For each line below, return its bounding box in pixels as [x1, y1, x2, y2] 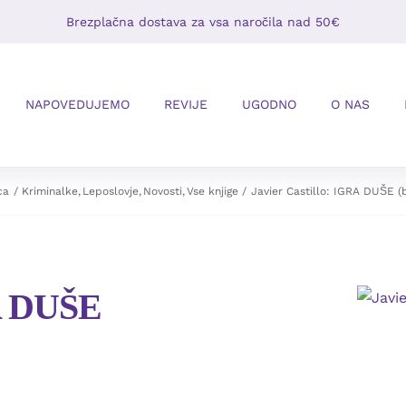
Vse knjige [187, 184, 239, 198]
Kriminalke [21, 184, 78, 198]
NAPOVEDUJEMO [24, 96, 130, 111]
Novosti [143, 184, 183, 198]
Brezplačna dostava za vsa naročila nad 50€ [66, 14, 340, 29]
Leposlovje [82, 184, 139, 198]
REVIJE [163, 96, 208, 111]
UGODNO [241, 96, 296, 111]
